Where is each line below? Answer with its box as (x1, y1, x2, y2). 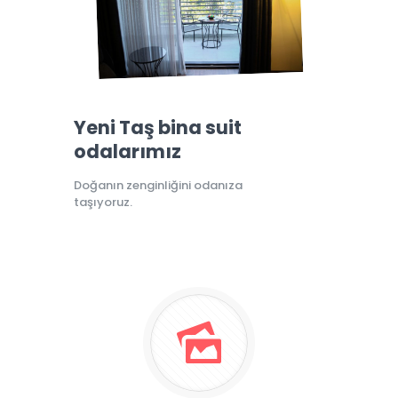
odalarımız (74, 139, 181, 165)
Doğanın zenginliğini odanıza (74, 177, 243, 195)
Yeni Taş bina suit (74, 115, 242, 141)
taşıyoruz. (74, 194, 132, 211)
